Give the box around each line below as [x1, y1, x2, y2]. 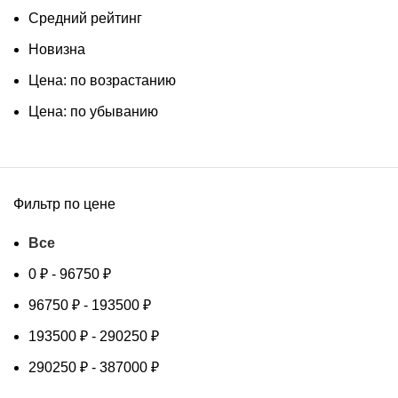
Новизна [28, 41, 85, 57]
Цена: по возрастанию [28, 72, 176, 88]
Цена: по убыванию [28, 103, 158, 119]
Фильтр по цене [13, 195, 115, 211]
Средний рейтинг [28, 10, 142, 26]
